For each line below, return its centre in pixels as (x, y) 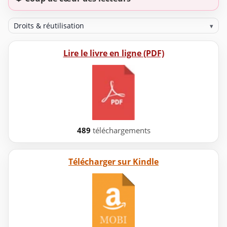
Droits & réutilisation (49, 26)
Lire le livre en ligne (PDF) (113, 53)
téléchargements (120, 130)
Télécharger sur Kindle (113, 162)
